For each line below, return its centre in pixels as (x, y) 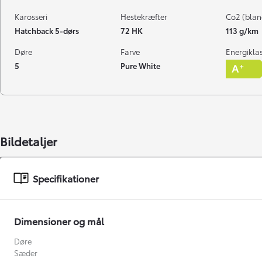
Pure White (140, 65)
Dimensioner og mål (59, 220)
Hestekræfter (144, 16)
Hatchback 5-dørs (47, 30)
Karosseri (31, 16)
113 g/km (242, 30)
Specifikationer (66, 178)
